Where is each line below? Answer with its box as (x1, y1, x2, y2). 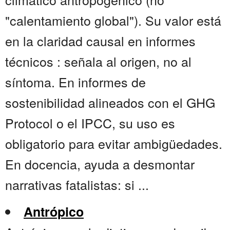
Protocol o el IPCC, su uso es (5, 113, 175, 132)
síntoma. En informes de (5, 72, 146, 91)
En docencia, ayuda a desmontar (5, 155, 195, 174)
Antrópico (24, 202, 84, 221)
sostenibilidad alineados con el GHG (5, 93, 215, 112)
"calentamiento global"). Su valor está (5, 11, 221, 30)
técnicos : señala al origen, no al (5, 52, 191, 71)
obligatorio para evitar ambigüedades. (5, 134, 222, 153)
